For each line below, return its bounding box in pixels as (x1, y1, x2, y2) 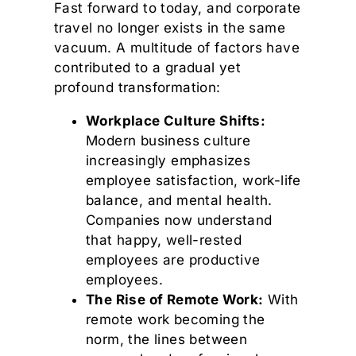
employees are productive (86, 252, 261, 269)
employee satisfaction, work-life (86, 172, 301, 189)
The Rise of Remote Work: (86, 292, 264, 308)
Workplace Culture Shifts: (86, 113, 265, 130)
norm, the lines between (86, 331, 248, 348)
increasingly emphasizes (86, 153, 251, 169)
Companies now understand (86, 212, 273, 229)
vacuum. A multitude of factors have (54, 40, 300, 56)
